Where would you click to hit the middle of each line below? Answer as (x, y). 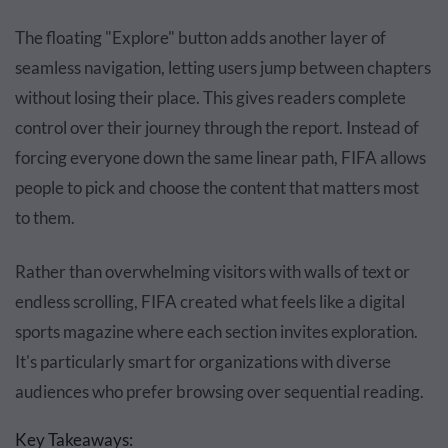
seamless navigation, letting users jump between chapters (223, 68)
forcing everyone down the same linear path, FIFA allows (220, 158)
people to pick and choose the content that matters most (217, 188)
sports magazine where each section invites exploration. (216, 332)
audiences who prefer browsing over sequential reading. (219, 392)
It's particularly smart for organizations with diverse (203, 362)
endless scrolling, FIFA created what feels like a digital (210, 302)
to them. (45, 218)
